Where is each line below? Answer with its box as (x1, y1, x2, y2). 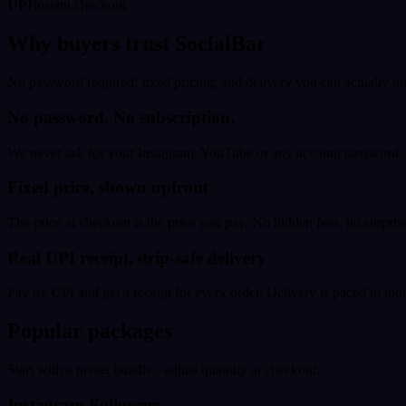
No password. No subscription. (7, 107, 235, 127)
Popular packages (7, 319, 172, 343)
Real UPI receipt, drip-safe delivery (7, 247, 266, 267)
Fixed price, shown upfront (7, 178, 208, 198)
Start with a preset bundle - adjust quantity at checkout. (7, 362, 320, 378)
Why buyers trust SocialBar (7, 32, 266, 56)
